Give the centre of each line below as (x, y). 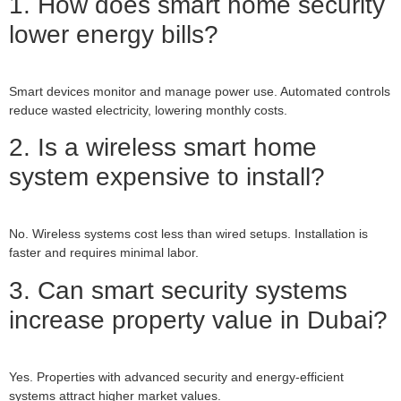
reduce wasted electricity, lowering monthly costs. (148, 111)
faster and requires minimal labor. (104, 253)
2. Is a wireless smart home (163, 148)
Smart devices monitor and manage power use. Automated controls (200, 92)
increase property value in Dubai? (198, 320)
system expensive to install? (167, 177)
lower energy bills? (114, 35)
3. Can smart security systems (178, 290)
